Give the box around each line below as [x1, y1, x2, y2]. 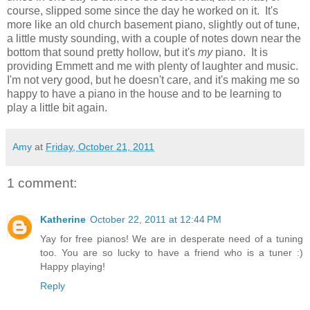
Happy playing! [40, 260, 105, 272]
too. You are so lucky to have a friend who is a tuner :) [40, 246, 303, 258]
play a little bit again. [7, 102, 107, 114]
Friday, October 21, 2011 [46, 141, 154, 153]
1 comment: [7, 176, 77, 191]
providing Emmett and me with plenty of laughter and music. [7, 60, 301, 73]
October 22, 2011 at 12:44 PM [90, 213, 221, 225]
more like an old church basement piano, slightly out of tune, [7, 19, 300, 31]
